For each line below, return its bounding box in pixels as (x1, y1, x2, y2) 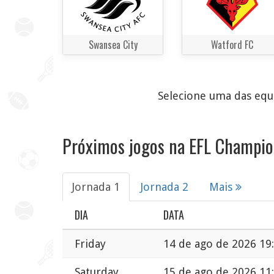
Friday (75, 237, 106, 250)
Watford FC (211, 37, 253, 53)
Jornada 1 (72, 180, 120, 193)
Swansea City (88, 37, 138, 53)
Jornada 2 (141, 180, 188, 193)
